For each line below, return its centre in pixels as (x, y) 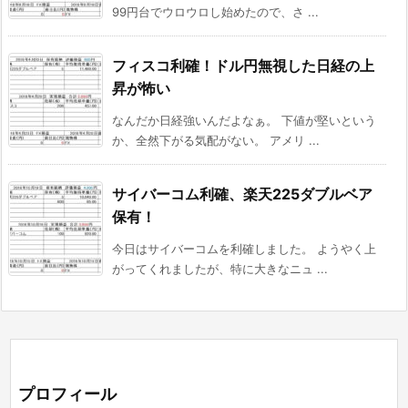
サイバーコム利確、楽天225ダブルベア (242, 194)
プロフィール (67, 394)
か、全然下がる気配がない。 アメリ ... (216, 141)
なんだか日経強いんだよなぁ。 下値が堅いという (244, 121)
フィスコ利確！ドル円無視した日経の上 (243, 66)
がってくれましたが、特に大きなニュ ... (220, 269)
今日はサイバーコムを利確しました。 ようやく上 (244, 249)
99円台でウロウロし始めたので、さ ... (215, 12)
